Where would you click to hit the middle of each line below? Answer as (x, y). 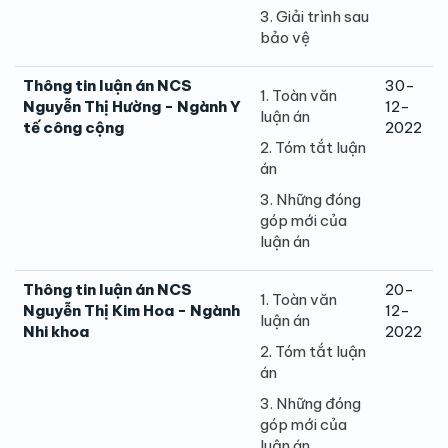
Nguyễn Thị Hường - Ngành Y (132, 106)
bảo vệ (285, 37)
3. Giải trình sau (314, 16)
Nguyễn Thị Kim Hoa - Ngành (131, 310)
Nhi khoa (56, 331)
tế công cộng (73, 127)
